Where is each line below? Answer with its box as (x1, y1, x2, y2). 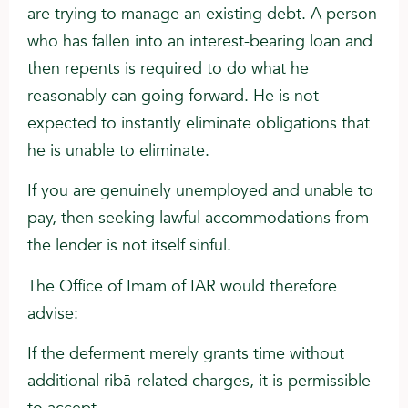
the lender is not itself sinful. (27, 234, 231, 258)
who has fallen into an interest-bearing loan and (27, 29, 372, 53)
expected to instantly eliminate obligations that (27, 111, 370, 135)
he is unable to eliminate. (27, 138, 209, 162)
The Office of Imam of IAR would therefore (27, 274, 337, 298)
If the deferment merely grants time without (27, 342, 344, 366)
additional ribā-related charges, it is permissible (27, 370, 371, 393)
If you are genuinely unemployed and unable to (27, 179, 373, 203)
